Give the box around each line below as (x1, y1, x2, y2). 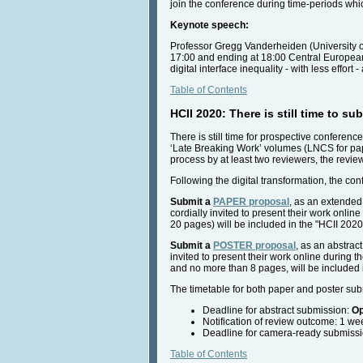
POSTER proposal (213, 240, 296, 252)
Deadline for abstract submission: (203, 305, 352, 317)
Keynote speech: (170, 19, 251, 32)
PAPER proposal (213, 196, 289, 208)
